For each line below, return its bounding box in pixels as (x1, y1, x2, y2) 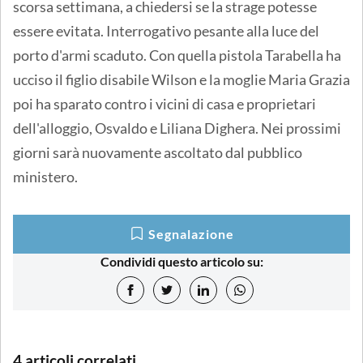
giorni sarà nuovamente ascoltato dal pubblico (13, 143, 302, 161)
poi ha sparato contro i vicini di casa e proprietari (13, 94, 316, 113)
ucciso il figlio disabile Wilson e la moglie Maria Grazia (13, 70, 350, 88)
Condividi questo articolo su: (100, 253, 263, 269)
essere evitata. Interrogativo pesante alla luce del (13, 21, 319, 40)
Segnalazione (148, 225, 234, 241)
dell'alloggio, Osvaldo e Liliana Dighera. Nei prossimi (13, 118, 341, 137)
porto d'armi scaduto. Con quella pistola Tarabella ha (13, 45, 341, 64)
